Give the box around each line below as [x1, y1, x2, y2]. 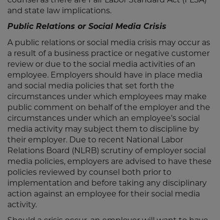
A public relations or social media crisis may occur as [7, 38, 210, 47]
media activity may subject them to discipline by [7, 124, 199, 134]
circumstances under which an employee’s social [7, 113, 200, 123]
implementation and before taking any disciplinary [7, 178, 207, 188]
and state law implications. [7, 6, 111, 15]
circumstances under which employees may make [7, 92, 207, 101]
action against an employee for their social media [7, 189, 200, 198]
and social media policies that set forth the [7, 81, 174, 90]
